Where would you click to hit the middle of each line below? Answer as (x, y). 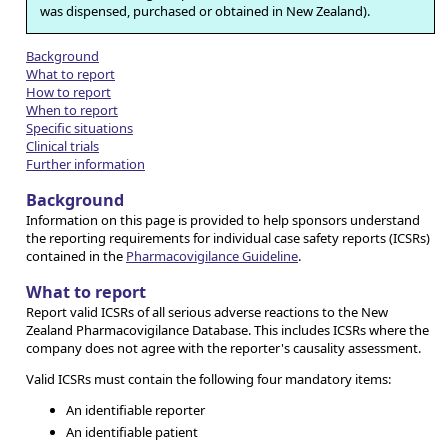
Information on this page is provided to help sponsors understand (223, 220)
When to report (72, 109)
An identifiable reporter (135, 410)
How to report (68, 91)
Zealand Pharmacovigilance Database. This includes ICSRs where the (227, 330)
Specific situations (79, 127)
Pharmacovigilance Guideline (212, 256)
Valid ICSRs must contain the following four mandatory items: (208, 379)
